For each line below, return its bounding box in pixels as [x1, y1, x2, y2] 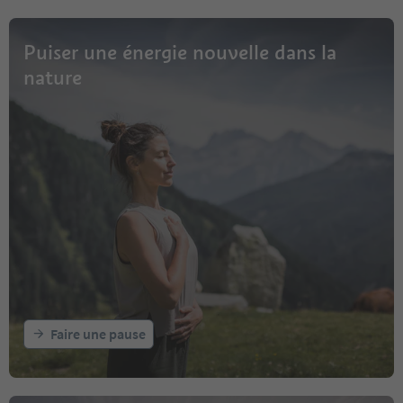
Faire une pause [50, 324, 146, 343]
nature [23, 64, 82, 90]
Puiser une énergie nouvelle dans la [23, 39, 336, 65]
